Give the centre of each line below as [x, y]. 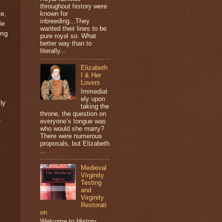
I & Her [91, 75]
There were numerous [71, 136]
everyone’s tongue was [73, 121]
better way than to [66, 44]
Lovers [91, 83]
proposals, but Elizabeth [75, 143]
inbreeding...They [65, 21]
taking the [95, 106]
